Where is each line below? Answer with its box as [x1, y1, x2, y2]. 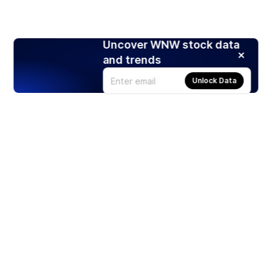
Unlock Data [192, 76, 237, 86]
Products [10, 246, 49, 257]
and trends [103, 53, 161, 67]
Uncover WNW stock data [103, 38, 240, 52]
